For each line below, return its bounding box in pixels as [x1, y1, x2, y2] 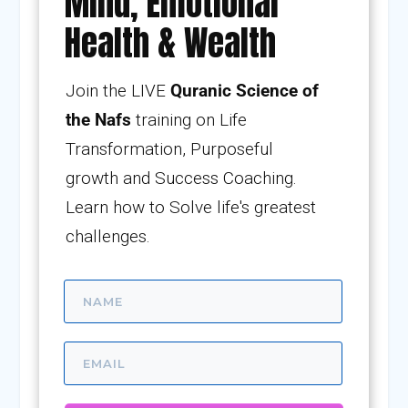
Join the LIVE [65, 79, 170, 101]
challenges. [65, 225, 155, 247]
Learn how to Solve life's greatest [65, 196, 316, 218]
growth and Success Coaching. [65, 167, 297, 189]
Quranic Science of [169, 79, 319, 101]
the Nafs [65, 108, 131, 130]
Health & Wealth [64, 16, 276, 68]
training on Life [130, 108, 247, 130]
